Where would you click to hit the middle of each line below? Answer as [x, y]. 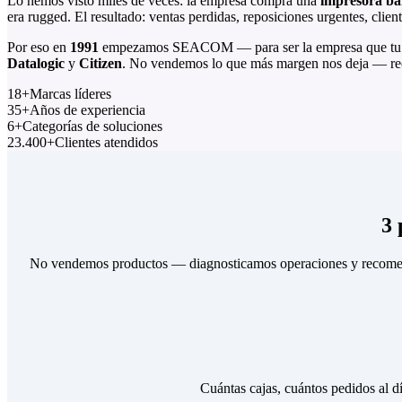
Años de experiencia [87, 109]
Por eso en [39, 47]
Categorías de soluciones [92, 126]
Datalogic [36, 63]
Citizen [100, 63]
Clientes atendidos [106, 142]
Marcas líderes [70, 93]
